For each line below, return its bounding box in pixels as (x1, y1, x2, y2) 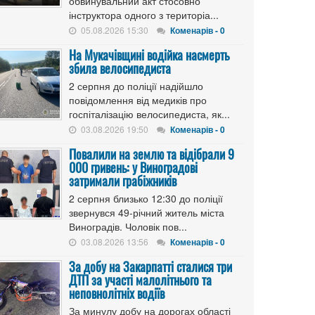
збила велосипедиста (69, 59, 171, 77)
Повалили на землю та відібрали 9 (69, 145, 234, 163)
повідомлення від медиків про (69, 93, 207, 107)
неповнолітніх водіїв (69, 284, 165, 302)
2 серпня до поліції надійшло (69, 79, 203, 93)
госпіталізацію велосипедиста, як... (69, 107, 230, 121)
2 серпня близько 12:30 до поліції (69, 191, 223, 205)
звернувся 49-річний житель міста (69, 205, 224, 219)
